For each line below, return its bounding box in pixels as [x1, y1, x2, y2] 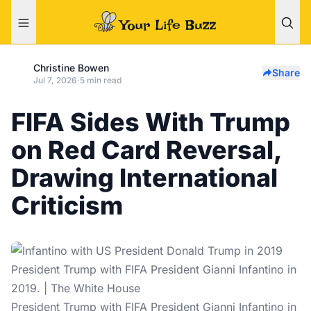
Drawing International [11, 162, 278, 193]
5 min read [80, 75, 121, 85]
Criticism [11, 190, 123, 221]
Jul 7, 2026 [33, 75, 77, 85]
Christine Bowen [33, 62, 109, 74]
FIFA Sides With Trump [11, 107, 290, 137]
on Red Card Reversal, [11, 135, 281, 165]
